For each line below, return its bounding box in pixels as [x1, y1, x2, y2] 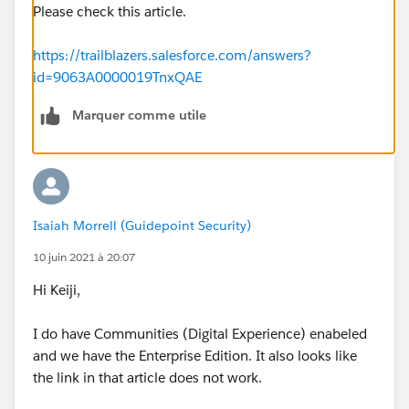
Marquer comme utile [72, 106, 206, 123]
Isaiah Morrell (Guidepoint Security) [33, 216, 251, 234]
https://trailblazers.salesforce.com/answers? [33, 46, 311, 64]
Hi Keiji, [33, 280, 80, 299]
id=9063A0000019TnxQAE [33, 68, 202, 86]
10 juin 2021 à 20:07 [33, 248, 135, 265]
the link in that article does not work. [33, 368, 262, 386]
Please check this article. [33, 2, 186, 20]
